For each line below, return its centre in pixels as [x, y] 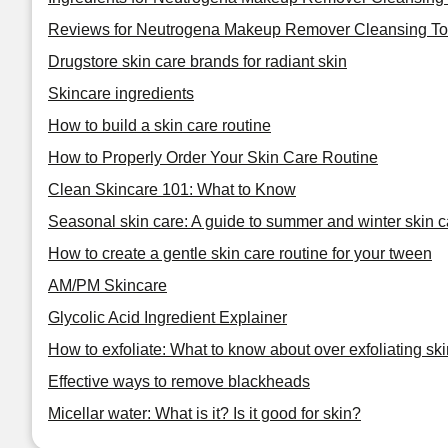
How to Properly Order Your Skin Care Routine [213, 157]
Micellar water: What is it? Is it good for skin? [204, 413]
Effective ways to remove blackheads [179, 381]
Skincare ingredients [121, 93]
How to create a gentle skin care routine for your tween [240, 253]
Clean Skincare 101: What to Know [172, 189]
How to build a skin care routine [159, 125]
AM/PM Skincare [107, 285]
